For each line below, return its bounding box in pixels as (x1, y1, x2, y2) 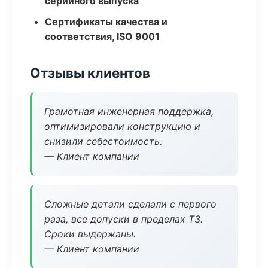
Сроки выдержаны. (44, 228, 136, 240)
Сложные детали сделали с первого (44, 198, 217, 210)
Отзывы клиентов (30, 65, 150, 81)
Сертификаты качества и (45, 16, 167, 28)
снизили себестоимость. (44, 135, 162, 147)
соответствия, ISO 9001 (45, 31, 160, 42)
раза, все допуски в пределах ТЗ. (44, 213, 203, 225)
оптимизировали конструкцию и (44, 120, 200, 132)
